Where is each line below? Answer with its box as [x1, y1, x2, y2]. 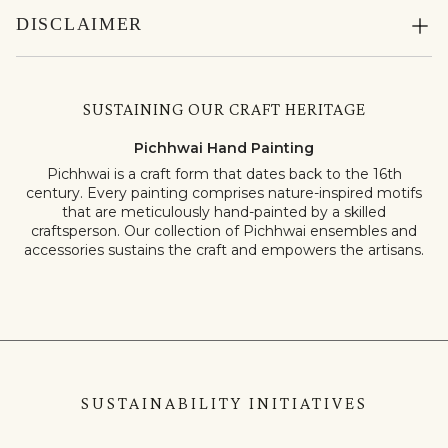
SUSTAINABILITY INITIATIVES [80, 393, 368, 414]
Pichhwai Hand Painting [134, 139, 314, 158]
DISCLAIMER [16, 14, 144, 35]
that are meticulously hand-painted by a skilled [62, 203, 386, 222]
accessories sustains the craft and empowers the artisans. [24, 241, 424, 260]
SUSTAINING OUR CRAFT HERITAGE [82, 99, 366, 120]
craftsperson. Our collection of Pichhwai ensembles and [31, 222, 417, 241]
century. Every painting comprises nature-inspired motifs [26, 184, 422, 203]
